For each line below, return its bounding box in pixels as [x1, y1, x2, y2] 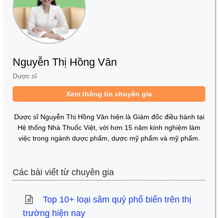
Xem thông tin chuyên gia [66, 90, 152, 98]
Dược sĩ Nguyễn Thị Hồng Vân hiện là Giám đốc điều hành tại [14, 113, 204, 121]
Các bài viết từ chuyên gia [13, 167, 114, 178]
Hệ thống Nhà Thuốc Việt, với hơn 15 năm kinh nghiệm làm [18, 124, 200, 132]
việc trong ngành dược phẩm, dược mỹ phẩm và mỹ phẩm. [18, 134, 200, 143]
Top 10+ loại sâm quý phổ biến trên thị [42, 195, 191, 205]
